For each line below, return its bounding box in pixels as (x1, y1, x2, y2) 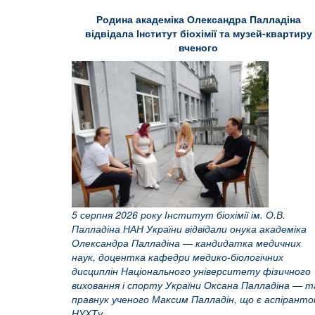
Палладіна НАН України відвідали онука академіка (72, 221, 307, 236)
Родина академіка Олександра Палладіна (96, 12, 301, 26)
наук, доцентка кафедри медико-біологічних (72, 249, 283, 264)
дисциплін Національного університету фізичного (72, 263, 311, 278)
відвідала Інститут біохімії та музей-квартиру (84, 26, 312, 40)
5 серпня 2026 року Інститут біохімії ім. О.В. (72, 207, 285, 221)
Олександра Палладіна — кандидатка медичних (72, 235, 301, 250)
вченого (179, 40, 218, 54)
